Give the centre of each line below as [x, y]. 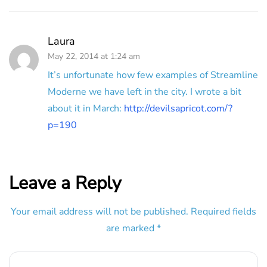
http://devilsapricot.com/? [178, 108]
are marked [131, 228]
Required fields [223, 211]
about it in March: [86, 108]
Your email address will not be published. [100, 211]
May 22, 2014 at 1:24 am [94, 56]
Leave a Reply [65, 183]
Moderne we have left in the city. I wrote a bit [145, 91]
